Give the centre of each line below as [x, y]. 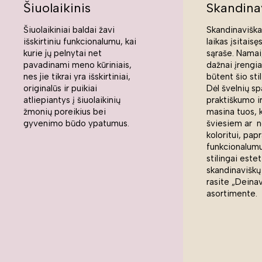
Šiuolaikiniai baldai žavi [69, 30]
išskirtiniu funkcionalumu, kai [80, 42]
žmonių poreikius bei [65, 112]
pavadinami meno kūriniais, [77, 65]
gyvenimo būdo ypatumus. [79, 124]
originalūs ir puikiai [60, 89]
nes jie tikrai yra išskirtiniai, [77, 77]
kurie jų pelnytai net [63, 54]
